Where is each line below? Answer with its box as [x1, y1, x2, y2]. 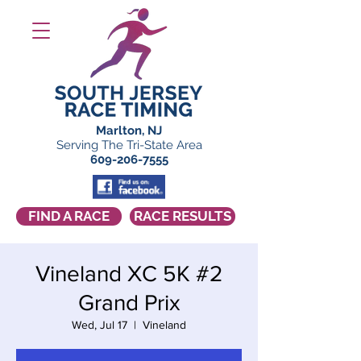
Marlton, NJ [96, 123, 162, 138]
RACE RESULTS [134, 208, 231, 224]
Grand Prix [77, 290, 180, 315]
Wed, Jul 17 [72, 318, 127, 331]
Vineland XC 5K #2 [35, 261, 222, 286]
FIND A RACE [28, 208, 110, 224]
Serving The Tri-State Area [56, 138, 202, 152]
